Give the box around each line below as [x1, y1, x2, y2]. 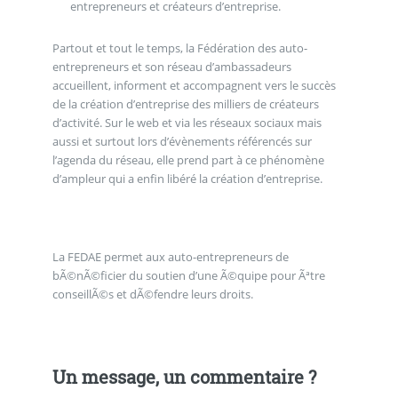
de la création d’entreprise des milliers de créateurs [52, 96, 319, 113]
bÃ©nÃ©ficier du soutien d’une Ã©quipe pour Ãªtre [52, 267, 325, 283]
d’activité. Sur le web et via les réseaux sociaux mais [52, 115, 125, 131]
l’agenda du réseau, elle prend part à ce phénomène [52, 152, 324, 169]
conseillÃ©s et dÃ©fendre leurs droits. [52, 285, 253, 302]
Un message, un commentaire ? [52, 364, 316, 388]
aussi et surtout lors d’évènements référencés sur [52, 133, 312, 150]
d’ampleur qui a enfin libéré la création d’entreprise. [52, 171, 322, 187]
